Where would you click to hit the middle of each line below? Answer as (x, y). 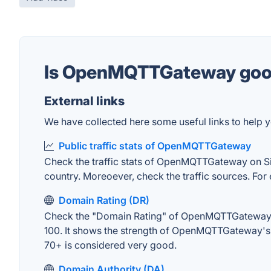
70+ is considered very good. (110, 245)
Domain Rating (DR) (104, 200)
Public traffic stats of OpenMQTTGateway (155, 146)
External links (84, 101)
